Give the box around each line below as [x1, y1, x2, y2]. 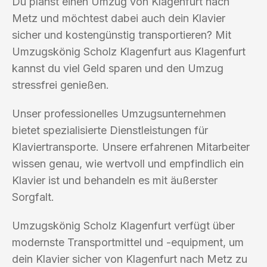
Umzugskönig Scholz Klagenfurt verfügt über [12, 219, 235, 232]
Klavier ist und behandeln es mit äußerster [12, 173, 218, 187]
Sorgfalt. [12, 190, 54, 203]
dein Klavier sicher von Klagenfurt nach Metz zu [12, 252, 247, 265]
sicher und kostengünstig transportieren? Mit [12, 28, 231, 41]
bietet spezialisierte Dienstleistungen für [12, 123, 208, 136]
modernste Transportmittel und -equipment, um [12, 235, 244, 249]
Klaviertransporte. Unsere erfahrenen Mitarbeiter [12, 140, 250, 153]
